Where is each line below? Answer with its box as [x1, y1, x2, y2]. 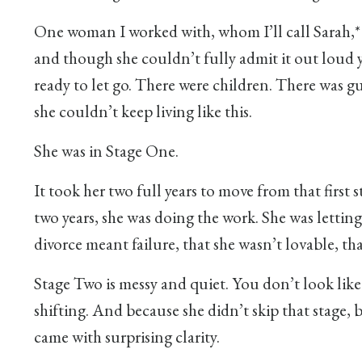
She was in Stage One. [34, 139, 179, 162]
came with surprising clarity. [34, 325, 220, 347]
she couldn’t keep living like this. [34, 99, 252, 122]
